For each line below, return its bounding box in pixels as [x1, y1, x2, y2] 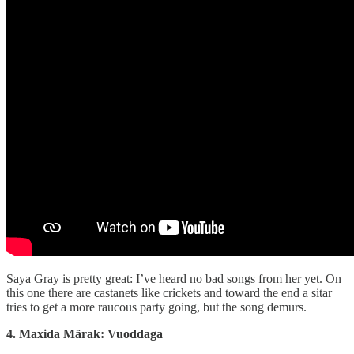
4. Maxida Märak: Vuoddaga [6, 327, 163, 341]
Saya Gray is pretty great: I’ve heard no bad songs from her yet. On [6, 272, 341, 286]
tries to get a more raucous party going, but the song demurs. [6, 300, 307, 314]
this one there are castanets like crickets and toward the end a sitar [6, 286, 332, 300]
